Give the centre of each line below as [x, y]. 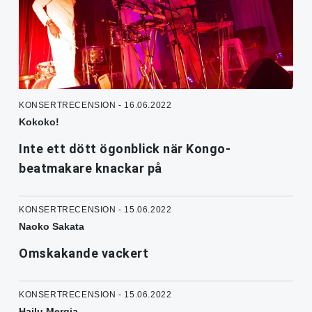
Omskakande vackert [84, 253]
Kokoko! [39, 122]
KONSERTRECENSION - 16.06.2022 [95, 106]
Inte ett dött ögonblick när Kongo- [125, 149]
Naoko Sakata [52, 227]
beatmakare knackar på [91, 169]
